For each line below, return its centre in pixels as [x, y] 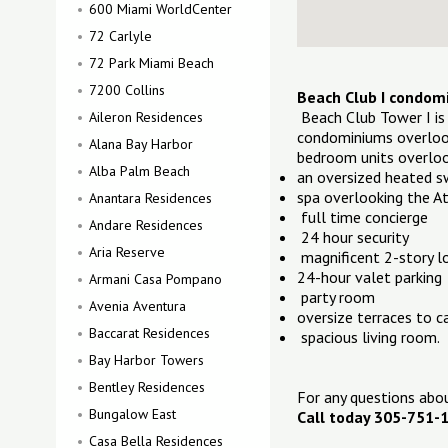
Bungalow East [132, 414]
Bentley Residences [147, 387]
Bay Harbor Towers [146, 360]
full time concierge [362, 217]
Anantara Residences [150, 198]
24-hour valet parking [369, 277]
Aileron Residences [146, 117]
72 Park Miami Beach [151, 63]
